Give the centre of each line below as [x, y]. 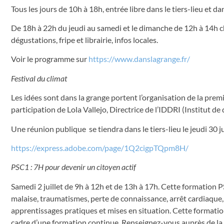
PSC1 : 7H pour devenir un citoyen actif [73, 167]
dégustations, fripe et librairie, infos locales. [84, 39]
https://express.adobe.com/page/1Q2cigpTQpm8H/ [100, 147]
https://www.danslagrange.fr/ [139, 59]
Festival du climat [39, 78]
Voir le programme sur [50, 59]
